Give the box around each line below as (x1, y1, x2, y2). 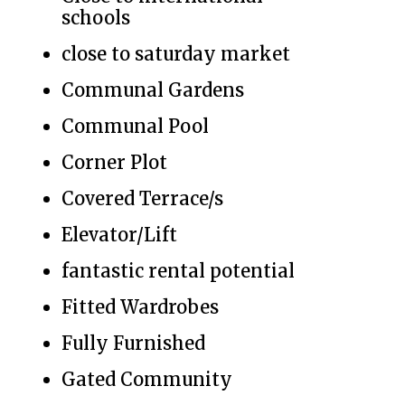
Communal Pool (61, 115, 209, 137)
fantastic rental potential (61, 259, 295, 282)
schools (61, 6, 130, 29)
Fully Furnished (61, 332, 205, 354)
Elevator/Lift (61, 223, 177, 246)
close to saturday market (61, 42, 290, 65)
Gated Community (61, 368, 232, 391)
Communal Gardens (61, 79, 244, 101)
